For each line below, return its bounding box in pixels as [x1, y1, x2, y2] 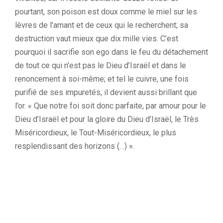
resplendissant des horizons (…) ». [15, 141, 134, 151]
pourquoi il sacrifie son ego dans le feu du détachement [15, 47, 208, 57]
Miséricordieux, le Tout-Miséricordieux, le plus [15, 128, 176, 137]
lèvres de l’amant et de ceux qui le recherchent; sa [15, 20, 188, 30]
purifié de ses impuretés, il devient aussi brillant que [15, 88, 197, 97]
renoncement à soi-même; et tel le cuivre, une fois [15, 74, 189, 84]
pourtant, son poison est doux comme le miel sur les [15, 7, 197, 16]
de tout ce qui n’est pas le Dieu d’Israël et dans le [15, 61, 186, 70]
